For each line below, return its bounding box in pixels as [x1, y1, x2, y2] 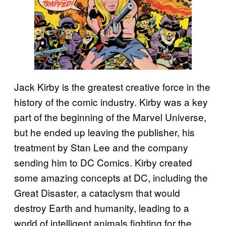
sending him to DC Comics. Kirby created [14, 155, 192, 169]
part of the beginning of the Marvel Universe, [14, 109, 206, 124]
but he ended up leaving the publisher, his [14, 125, 195, 139]
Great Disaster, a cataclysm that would [14, 185, 180, 199]
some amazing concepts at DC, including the [14, 170, 208, 184]
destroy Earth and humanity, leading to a [14, 200, 189, 214]
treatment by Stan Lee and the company [14, 140, 188, 154]
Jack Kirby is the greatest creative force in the [14, 79, 210, 93]
